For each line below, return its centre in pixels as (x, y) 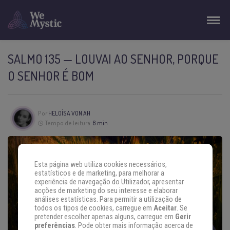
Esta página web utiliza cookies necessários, (100, 165)
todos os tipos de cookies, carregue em (94, 208)
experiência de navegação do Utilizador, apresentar (109, 182)
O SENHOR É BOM (51, 76)
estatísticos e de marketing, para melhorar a (99, 174)
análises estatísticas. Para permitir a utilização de (108, 200)
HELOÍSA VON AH (69, 113)
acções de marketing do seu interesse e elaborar (106, 191)
